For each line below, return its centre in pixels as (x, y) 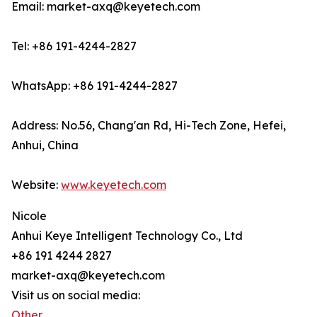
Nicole (29, 216)
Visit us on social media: (76, 295)
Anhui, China (45, 145)
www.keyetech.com (114, 185)
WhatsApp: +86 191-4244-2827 (94, 86)
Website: (36, 185)
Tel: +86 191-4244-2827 (74, 46)
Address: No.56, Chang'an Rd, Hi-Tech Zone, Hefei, (149, 126)
